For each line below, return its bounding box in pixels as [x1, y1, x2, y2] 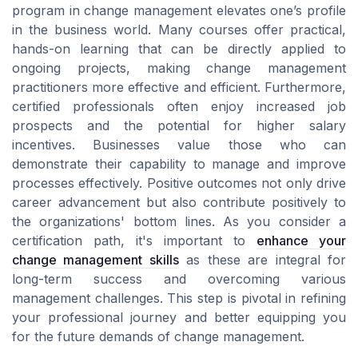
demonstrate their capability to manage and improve [12, 156, 346, 173]
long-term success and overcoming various [12, 271, 346, 288]
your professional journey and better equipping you [12, 309, 346, 326]
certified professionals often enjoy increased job [12, 98, 346, 115]
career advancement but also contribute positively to [12, 194, 346, 211]
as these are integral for [178, 252, 347, 268]
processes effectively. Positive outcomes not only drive [12, 175, 346, 192]
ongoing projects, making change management [12, 60, 346, 77]
